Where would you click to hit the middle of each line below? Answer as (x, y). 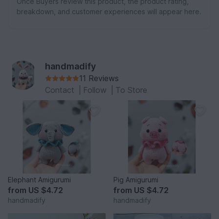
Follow (96, 90)
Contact (61, 90)
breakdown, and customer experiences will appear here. (109, 12)
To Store (131, 90)
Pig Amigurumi (136, 180)
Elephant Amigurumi (55, 180)
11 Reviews (99, 78)
